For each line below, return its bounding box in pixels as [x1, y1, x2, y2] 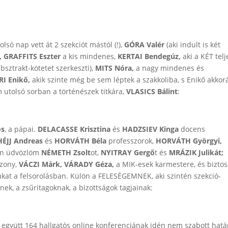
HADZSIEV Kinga [122, 124, 179, 134]
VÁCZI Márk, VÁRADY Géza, [17, 159, 115, 169]
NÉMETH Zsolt [41, 148, 91, 157]
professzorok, [108, 136, 156, 146]
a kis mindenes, [61, 51, 118, 61]
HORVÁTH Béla [52, 136, 109, 146]
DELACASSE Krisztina [38, 124, 113, 134]
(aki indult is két [166, 40, 221, 49]
